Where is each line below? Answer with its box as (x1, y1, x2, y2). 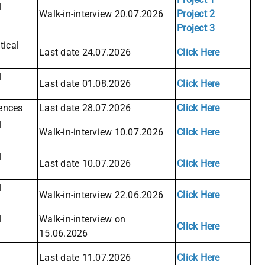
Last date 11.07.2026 (39, 252, 131, 264)
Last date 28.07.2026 (39, 102, 131, 114)
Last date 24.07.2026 (39, 47, 131, 59)
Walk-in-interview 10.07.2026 (39, 127, 163, 138)
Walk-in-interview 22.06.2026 (39, 189, 163, 201)
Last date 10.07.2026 (39, 158, 131, 170)
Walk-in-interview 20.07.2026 (39, 8, 163, 20)
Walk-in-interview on (39, 214, 125, 225)
